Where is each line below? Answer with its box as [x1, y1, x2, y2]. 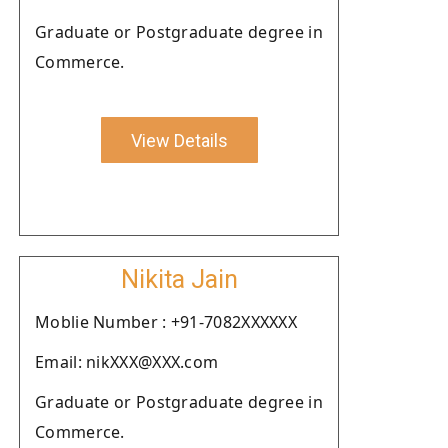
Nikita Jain [120, 265, 238, 294]
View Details [130, 129, 228, 151]
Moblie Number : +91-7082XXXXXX [35, 311, 297, 333]
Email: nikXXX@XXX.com [35, 351, 219, 373]
